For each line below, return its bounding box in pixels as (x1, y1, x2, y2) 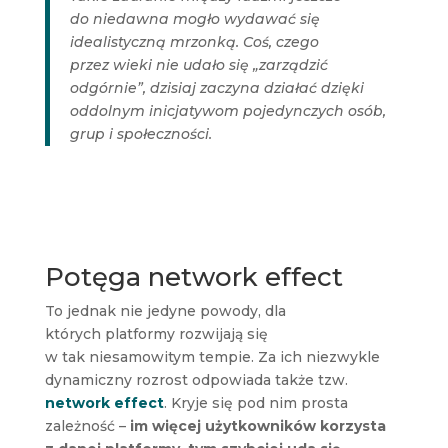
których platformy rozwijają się (44, 324, 268, 343)
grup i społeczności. (69, 124, 212, 143)
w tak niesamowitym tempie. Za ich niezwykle (44, 347, 380, 366)
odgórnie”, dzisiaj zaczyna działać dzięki (69, 78, 364, 97)
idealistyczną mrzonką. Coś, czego (69, 32, 319, 51)
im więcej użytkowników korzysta (129, 416, 386, 435)
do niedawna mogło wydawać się (69, 9, 320, 28)
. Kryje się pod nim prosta (163, 393, 348, 412)
